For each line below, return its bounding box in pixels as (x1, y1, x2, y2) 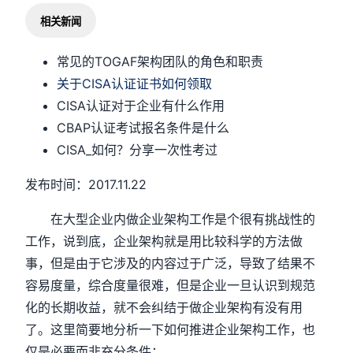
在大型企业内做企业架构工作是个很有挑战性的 (25, 211, 316, 227)
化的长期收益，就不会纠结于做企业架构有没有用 (25, 299, 303, 315)
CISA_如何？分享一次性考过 (57, 142, 218, 158)
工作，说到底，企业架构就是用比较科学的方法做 (25, 233, 303, 249)
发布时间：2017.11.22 (25, 176, 147, 192)
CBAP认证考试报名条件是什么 (57, 120, 230, 136)
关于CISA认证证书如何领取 (57, 76, 213, 91)
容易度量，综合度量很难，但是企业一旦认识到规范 (25, 277, 316, 293)
